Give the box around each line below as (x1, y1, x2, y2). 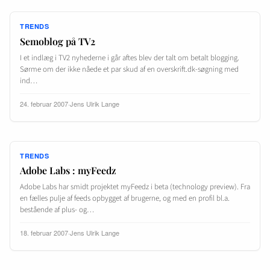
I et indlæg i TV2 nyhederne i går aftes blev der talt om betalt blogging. (20, 52, 239, 63)
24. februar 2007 (20, 98, 68, 108)
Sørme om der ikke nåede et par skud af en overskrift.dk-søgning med (20, 63, 239, 75)
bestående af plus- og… (20, 204, 94, 215)
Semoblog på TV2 (20, 34, 95, 48)
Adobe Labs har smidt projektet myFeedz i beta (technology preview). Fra (20, 181, 250, 192)
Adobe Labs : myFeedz (20, 163, 116, 177)
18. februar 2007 (20, 228, 68, 238)
